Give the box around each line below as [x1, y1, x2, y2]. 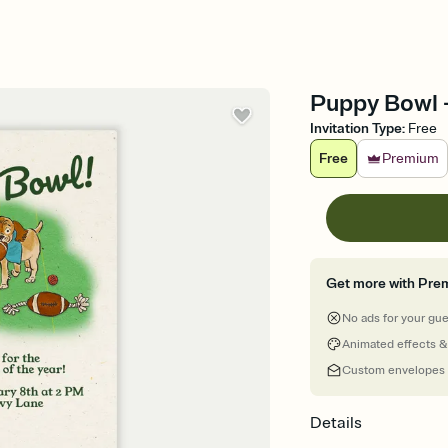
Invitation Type [310, 120, 403, 137]
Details [310, 413, 363, 433]
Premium [382, 150, 440, 167]
